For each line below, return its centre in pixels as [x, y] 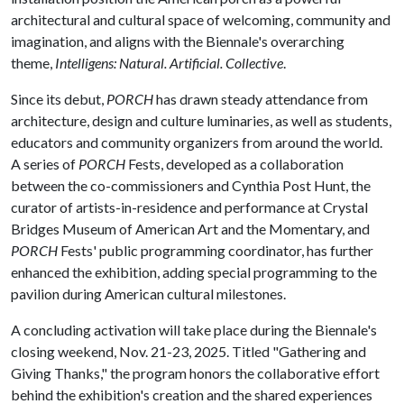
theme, [33, 63]
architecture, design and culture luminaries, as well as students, [201, 120]
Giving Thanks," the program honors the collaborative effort [195, 373]
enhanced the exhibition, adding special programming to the [194, 272]
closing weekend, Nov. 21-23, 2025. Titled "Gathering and [188, 351]
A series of [45, 164]
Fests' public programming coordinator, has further [216, 250]
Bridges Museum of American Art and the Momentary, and [190, 229]
